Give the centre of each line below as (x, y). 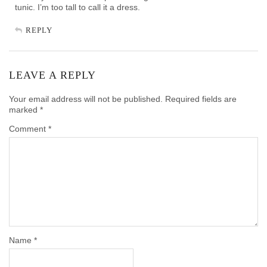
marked (24, 109)
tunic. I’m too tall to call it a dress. (77, 7)
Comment (29, 128)
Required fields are (201, 99)
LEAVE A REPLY (52, 75)
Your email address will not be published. (86, 99)
